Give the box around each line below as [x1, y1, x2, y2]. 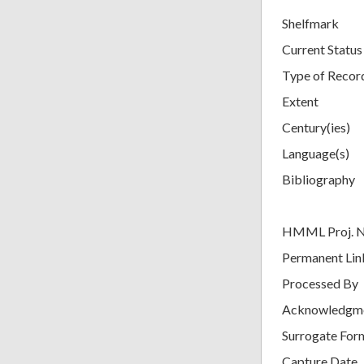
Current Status [282, 41, 362, 57]
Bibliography [282, 171, 355, 187]
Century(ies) [282, 119, 350, 135]
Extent [282, 93, 318, 109]
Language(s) [282, 145, 349, 161]
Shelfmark [282, 15, 339, 31]
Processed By [282, 275, 358, 291]
